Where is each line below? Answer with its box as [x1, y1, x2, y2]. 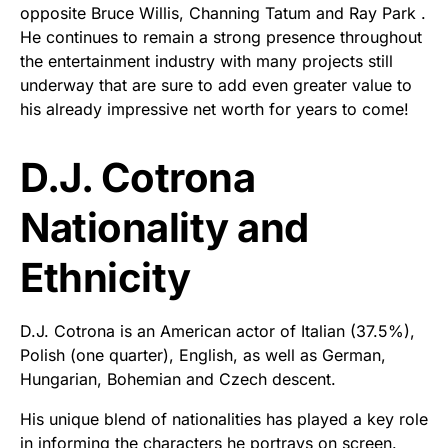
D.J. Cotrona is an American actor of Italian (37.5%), [20, 320, 415, 341]
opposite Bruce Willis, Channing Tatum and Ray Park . [20, 2, 426, 23]
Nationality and [20, 202, 309, 252]
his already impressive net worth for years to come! [20, 98, 409, 119]
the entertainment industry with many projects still [20, 50, 393, 71]
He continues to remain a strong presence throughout [20, 26, 422, 47]
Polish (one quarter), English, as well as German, [20, 344, 386, 365]
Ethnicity [20, 252, 191, 302]
